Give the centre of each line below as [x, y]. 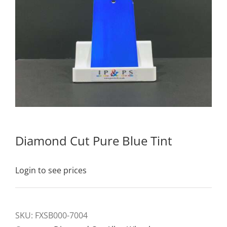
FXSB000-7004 [61, 215]
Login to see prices [51, 170]
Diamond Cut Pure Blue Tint [94, 140]
